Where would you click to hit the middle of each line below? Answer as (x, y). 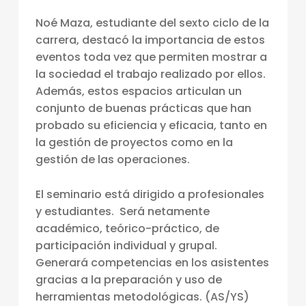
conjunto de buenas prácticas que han (143, 109)
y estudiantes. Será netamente (122, 212)
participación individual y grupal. (126, 246)
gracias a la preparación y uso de (128, 280)
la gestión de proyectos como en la (134, 143)
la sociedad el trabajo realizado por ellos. (150, 74)
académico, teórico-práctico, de (127, 229)
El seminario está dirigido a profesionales (150, 195)
